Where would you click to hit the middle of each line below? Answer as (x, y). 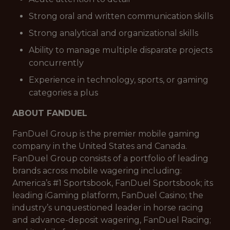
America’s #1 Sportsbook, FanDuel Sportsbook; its (113, 183)
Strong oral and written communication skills (121, 16)
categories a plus (63, 93)
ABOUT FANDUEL (50, 113)
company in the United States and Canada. (100, 146)
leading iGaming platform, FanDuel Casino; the (108, 195)
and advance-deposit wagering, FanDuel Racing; (112, 220)
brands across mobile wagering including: (97, 171)
